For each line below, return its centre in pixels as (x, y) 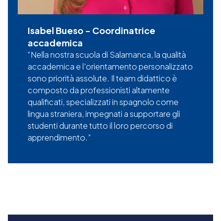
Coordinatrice (124, 31)
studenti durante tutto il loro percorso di (100, 126)
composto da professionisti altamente (99, 90)
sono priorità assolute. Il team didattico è (102, 78)
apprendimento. (58, 138)
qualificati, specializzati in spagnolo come (103, 102)
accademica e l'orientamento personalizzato (110, 67)
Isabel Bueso (55, 31)
